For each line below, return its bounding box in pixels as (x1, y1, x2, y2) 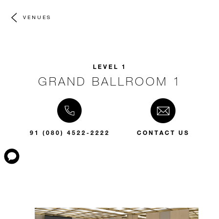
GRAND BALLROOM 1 (38, 74, 181, 88)
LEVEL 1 (92, 63, 127, 70)
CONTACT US (136, 129, 190, 136)
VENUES (23, 14, 51, 20)
